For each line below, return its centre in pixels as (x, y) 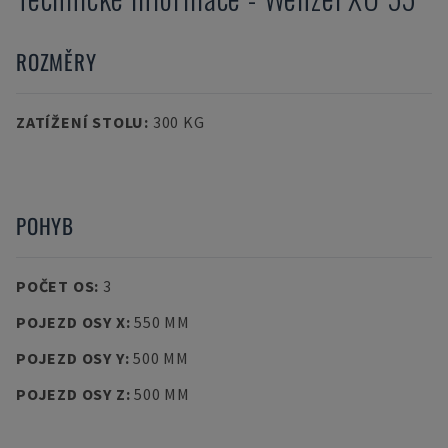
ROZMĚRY (56, 61)
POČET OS (55, 286)
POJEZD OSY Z (103, 394)
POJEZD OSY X (71, 322)
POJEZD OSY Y (70, 358)
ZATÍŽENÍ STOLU (80, 122)
